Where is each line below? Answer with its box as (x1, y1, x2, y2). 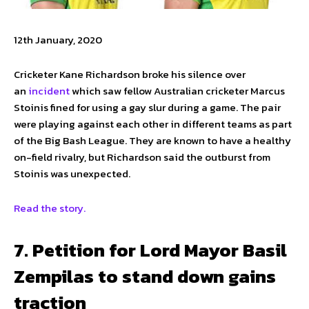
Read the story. (14, 199, 88, 216)
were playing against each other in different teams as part (14, 115, 292, 132)
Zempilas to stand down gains (14, 261, 276, 290)
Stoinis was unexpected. (14, 165, 130, 181)
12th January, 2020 (14, 31, 102, 48)
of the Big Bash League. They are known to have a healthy (14, 132, 291, 148)
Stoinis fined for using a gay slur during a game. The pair (14, 99, 281, 115)
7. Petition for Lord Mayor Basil (14, 235, 287, 264)
